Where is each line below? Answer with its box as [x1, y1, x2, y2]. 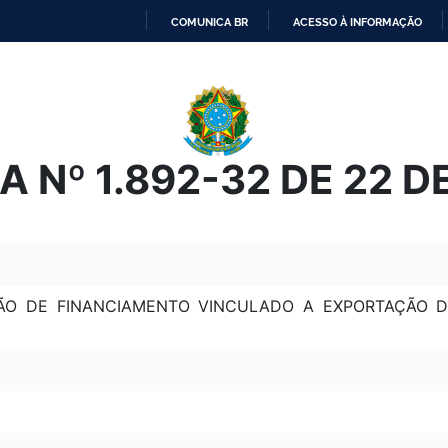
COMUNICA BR [171, 15, 248, 29]
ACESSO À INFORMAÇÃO [293, 15, 422, 29]
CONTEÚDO [223, 119, 286, 133]
